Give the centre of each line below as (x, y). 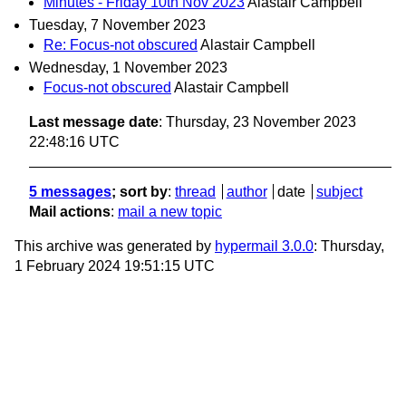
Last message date (94, 121)
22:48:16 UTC (74, 141)
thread (195, 191)
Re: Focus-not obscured (121, 44)
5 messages (70, 191)
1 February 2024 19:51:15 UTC (115, 266)
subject (339, 191)
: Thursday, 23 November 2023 (257, 121)
